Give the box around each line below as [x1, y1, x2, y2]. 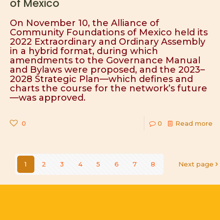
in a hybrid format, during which [10, 46, 158, 56]
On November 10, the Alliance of [10, 18, 159, 28]
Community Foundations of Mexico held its [10, 27, 208, 38]
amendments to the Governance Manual [10, 55, 200, 66]
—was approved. [10, 92, 85, 103]
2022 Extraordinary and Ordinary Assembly [10, 36, 205, 47]
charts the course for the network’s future [10, 83, 207, 94]
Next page [178, 160, 214, 168]
